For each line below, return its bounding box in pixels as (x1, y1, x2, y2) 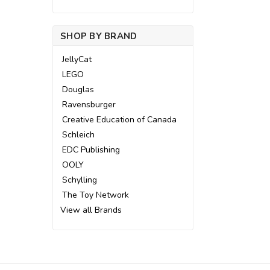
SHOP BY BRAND (60, 30, 137, 42)
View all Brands (60, 204, 122, 216)
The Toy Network (62, 189, 129, 201)
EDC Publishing (62, 144, 120, 155)
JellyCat (62, 54, 92, 65)
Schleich (62, 129, 95, 140)
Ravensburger (62, 99, 116, 110)
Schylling (62, 174, 97, 186)
